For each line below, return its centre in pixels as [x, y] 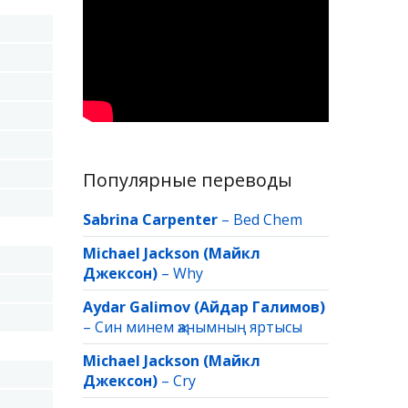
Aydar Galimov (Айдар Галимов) [204, 307]
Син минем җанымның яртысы [199, 327]
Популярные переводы [188, 180]
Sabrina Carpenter [150, 219]
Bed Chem [268, 219]
